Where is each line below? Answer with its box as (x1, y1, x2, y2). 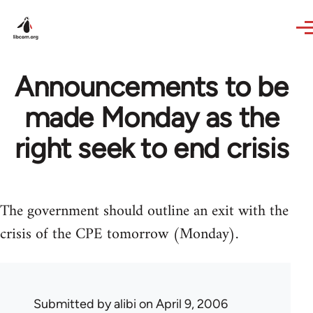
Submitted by (34, 296, 114, 312)
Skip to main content (13, 3, 121, 16)
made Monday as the (24, 101, 279, 134)
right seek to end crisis (14, 131, 289, 165)
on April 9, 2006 (136, 296, 228, 312)
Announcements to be (15, 70, 289, 103)
